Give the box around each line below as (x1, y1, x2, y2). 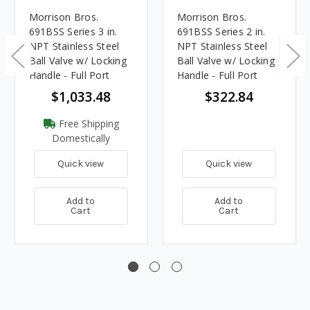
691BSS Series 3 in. (28, 24, 118, 38)
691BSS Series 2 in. (176, 24, 266, 38)
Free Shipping (55, 116, 119, 130)
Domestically (52, 131, 110, 145)
